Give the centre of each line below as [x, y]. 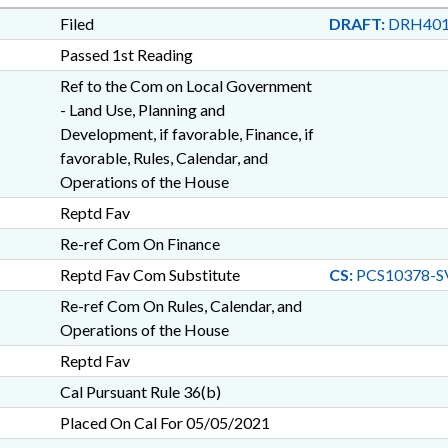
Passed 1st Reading [126, 54]
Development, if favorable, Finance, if [186, 133]
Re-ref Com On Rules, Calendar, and [180, 305]
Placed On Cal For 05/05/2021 [164, 422]
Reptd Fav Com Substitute [149, 274]
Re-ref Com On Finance [139, 243]
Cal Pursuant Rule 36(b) [140, 391]
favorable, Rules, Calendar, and [163, 157]
